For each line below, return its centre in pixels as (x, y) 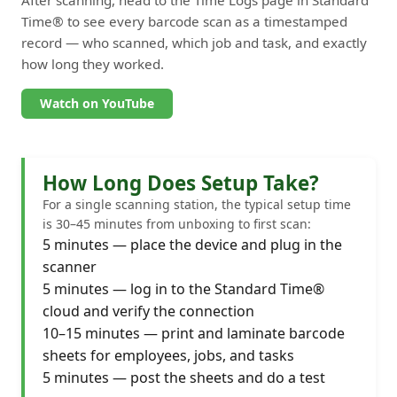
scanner (70, 266)
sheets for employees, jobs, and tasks (168, 355)
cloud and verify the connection (148, 311)
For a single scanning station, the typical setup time (197, 204)
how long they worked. (93, 63)
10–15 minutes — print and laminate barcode (194, 333)
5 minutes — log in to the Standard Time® (183, 288)
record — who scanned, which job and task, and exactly (194, 42)
